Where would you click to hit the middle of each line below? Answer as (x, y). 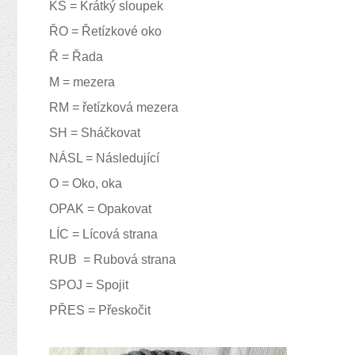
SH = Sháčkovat (95, 133)
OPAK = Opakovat (100, 209)
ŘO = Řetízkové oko (105, 31)
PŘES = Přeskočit (100, 310)
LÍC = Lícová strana (103, 234)
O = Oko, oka (86, 183)
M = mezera (82, 82)
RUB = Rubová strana (113, 260)
